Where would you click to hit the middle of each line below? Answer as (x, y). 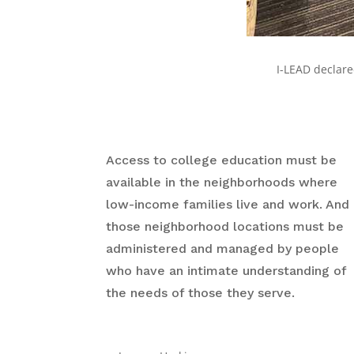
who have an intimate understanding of (226, 271)
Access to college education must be (222, 160)
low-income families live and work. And (228, 205)
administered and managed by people (223, 249)
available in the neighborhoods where (222, 183)
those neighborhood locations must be (225, 227)
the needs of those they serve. (201, 293)
